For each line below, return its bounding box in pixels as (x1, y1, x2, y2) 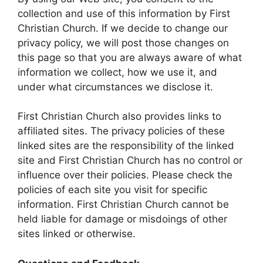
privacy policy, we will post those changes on (18, 36, 229, 49)
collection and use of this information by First (18, 7, 230, 19)
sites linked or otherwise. (18, 228, 136, 240)
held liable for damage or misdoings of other (18, 213, 227, 225)
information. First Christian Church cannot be (18, 198, 229, 210)
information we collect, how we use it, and (18, 66, 217, 78)
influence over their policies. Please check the (18, 169, 232, 181)
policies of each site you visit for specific (18, 184, 207, 195)
